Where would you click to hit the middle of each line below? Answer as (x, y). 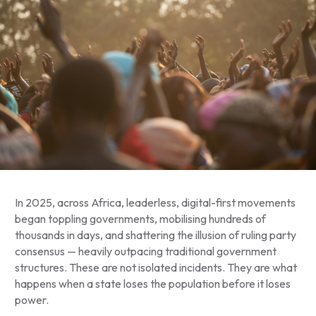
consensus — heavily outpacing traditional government (145, 251)
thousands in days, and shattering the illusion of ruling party (155, 235)
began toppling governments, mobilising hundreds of (140, 218)
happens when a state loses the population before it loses (152, 283)
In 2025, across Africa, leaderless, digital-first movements (155, 202)
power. (31, 299)
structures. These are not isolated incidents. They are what (156, 267)
